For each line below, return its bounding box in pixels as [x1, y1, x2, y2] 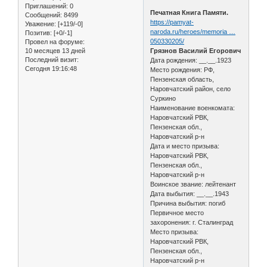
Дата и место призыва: [150, 142, 220, 150]
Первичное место [150, 209, 204, 216]
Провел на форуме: [25, 38, 85, 45]
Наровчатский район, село [150, 85, 231, 92]
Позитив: [25, 29, 52, 36]
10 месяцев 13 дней [25, 46, 85, 54]
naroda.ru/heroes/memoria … [150, 27, 236, 35]
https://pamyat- [150, 18, 194, 26]
